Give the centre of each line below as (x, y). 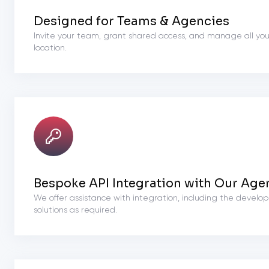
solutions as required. (75, 210)
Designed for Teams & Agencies (131, 21)
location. (50, 48)
